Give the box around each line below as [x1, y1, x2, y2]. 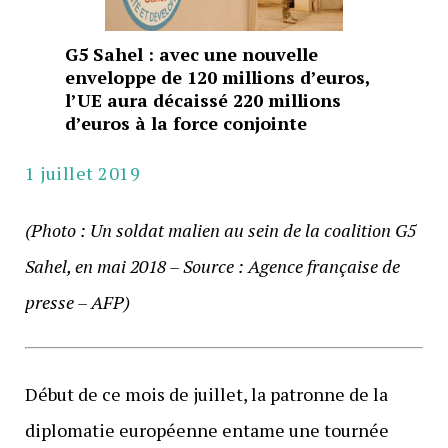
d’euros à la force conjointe [64, 111, 307, 136]
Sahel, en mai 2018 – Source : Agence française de [24, 254, 400, 279]
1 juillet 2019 [24, 161, 141, 186]
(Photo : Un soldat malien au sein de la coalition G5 [24, 218, 416, 243]
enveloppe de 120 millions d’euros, [64, 65, 370, 90]
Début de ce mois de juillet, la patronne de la [24, 382, 388, 407]
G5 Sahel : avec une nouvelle [64, 42, 318, 67]
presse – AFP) [24, 290, 130, 315]
